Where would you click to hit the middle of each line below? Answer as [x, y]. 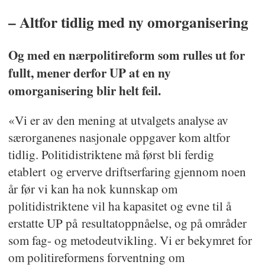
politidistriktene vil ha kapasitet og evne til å [119, 206]
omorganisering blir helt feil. [84, 91]
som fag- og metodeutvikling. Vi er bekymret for [130, 240]
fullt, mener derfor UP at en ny [89, 73]
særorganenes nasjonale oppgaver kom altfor [119, 138]
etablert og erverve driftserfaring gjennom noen [127, 172]
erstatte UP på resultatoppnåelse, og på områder [127, 223]
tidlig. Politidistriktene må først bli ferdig [111, 155]
